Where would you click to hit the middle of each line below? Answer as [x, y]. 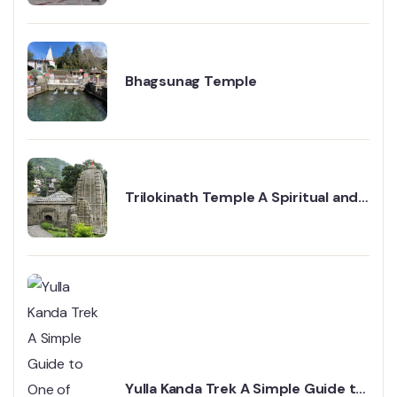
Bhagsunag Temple [191, 81]
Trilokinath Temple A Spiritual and [242, 197]
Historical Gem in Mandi [207, 216]
